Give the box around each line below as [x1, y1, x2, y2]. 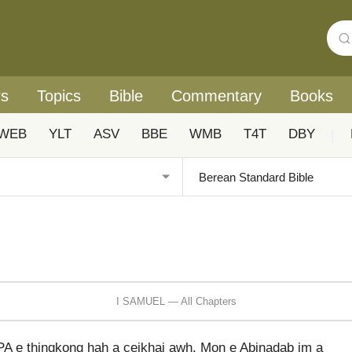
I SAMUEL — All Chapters [115, 295, 236, 307]
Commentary [171, 87, 262, 104]
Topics [37, 87, 81, 104]
